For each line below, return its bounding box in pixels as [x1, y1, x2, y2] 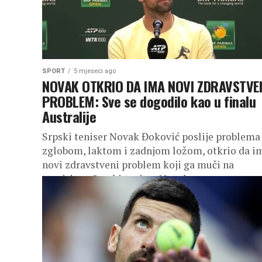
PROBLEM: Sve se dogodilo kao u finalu [42, 91, 256, 112]
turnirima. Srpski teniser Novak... [42, 172, 196, 185]
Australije [42, 106, 96, 127]
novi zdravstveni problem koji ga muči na [42, 158, 234, 171]
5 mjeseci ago [74, 67, 116, 75]
